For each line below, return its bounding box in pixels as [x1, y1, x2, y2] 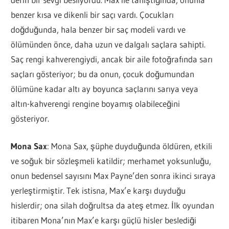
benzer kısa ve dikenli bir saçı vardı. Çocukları [11, 9, 174, 20]
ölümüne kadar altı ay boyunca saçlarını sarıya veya [11, 83, 199, 94]
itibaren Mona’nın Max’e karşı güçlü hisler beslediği [11, 215, 197, 226]
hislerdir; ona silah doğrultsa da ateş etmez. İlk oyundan [11, 200, 215, 211]
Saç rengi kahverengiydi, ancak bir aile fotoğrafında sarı [11, 53, 213, 64]
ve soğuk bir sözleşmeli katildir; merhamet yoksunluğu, [11, 155, 212, 167]
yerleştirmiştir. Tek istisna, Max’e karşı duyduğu [11, 185, 186, 196]
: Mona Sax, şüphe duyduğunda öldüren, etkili [47, 141, 213, 152]
